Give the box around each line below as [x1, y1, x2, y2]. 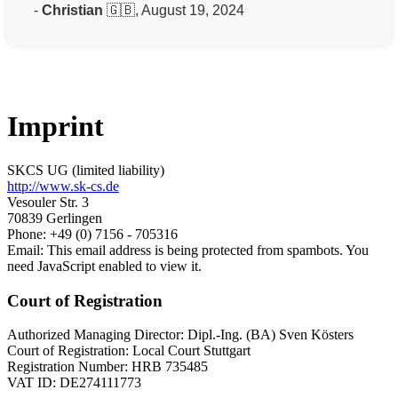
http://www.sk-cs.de [7, 178, 119, 194]
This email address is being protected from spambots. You [47, 242, 369, 258]
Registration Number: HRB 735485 [7, 359, 208, 375]
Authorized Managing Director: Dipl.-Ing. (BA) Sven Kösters [7, 327, 354, 343]
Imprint [7, 110, 104, 143]
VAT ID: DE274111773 [7, 375, 141, 391]
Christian [42, 2, 103, 18]
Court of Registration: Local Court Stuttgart [7, 343, 251, 359]
